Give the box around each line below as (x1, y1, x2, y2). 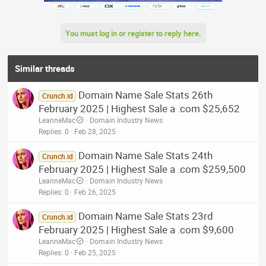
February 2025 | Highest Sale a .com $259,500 (39, 161, 246, 176)
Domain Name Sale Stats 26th (78, 87, 213, 102)
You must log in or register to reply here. (65, 27, 201, 39)
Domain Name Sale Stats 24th (78, 148, 213, 162)
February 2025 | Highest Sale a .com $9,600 (39, 222, 235, 236)
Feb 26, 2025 (74, 186, 116, 197)
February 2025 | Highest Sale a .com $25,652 (39, 101, 240, 115)
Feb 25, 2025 (74, 247, 116, 257)
